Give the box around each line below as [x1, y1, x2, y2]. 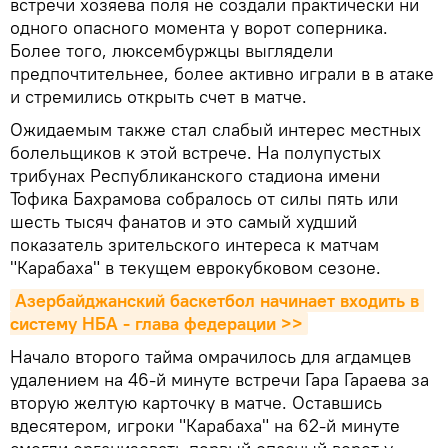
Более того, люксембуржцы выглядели [10, 38, 333, 62]
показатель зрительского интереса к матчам [10, 232, 379, 256]
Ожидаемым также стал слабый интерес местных [10, 117, 421, 141]
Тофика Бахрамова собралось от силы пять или [10, 186, 398, 210]
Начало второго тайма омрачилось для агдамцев [10, 344, 411, 368]
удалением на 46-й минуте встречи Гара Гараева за [10, 367, 429, 391]
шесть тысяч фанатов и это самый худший [10, 209, 357, 233]
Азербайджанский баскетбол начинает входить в [15, 288, 419, 312]
